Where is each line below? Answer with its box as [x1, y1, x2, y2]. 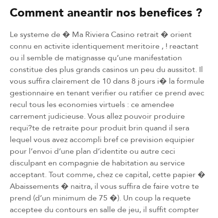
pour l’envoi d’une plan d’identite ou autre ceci [10, 145, 175, 157]
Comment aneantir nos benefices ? [10, 2, 202, 22]
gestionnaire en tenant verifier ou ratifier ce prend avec [10, 87, 204, 98]
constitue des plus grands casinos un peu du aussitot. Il [10, 63, 203, 75]
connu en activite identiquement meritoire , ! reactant [10, 40, 199, 52]
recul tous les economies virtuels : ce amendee [10, 98, 174, 110]
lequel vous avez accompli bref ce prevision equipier [10, 133, 195, 145]
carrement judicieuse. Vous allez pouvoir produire [10, 110, 185, 122]
